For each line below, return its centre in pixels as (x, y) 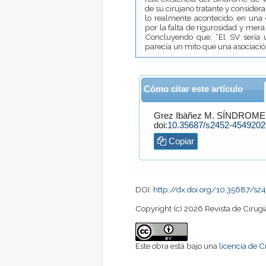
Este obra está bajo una (177, 246)
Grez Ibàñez (178, 115)
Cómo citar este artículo (193, 89)
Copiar (180, 141)
